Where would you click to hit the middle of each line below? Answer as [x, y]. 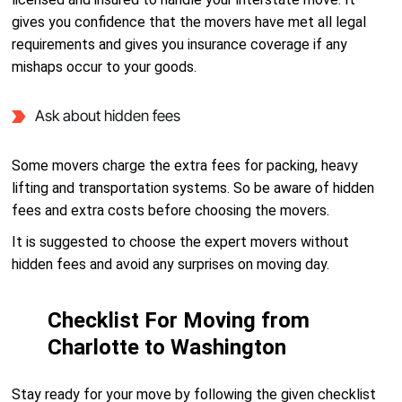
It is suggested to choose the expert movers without [181, 242]
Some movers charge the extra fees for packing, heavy [185, 166]
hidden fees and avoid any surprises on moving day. [171, 264]
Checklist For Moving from [179, 320]
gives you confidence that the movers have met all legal [189, 22]
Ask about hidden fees [107, 116]
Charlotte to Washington [167, 347]
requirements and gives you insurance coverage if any [180, 44]
